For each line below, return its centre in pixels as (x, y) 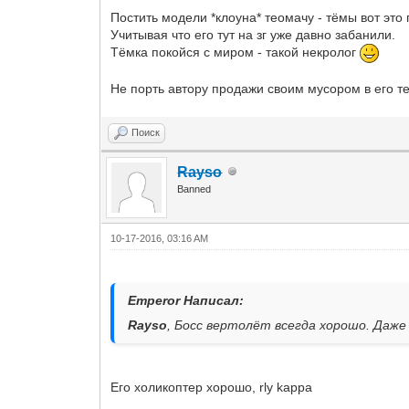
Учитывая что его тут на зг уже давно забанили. (253, 34)
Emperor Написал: (186, 300)
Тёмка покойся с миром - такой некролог (236, 52)
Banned (194, 189)
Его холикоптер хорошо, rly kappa (212, 387)
